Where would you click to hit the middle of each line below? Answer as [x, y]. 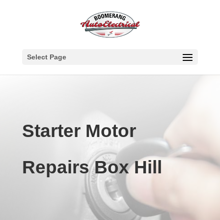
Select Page [46, 57]
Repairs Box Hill [92, 167]
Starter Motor [79, 131]
